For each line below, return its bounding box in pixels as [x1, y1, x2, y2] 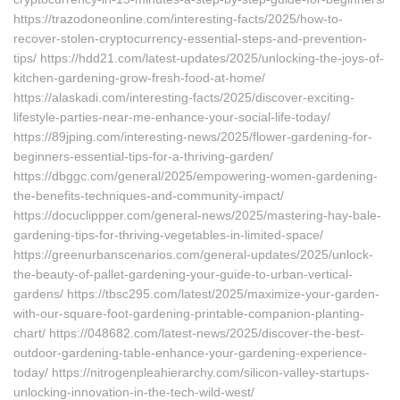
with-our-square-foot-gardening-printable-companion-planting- [13, 306, 364, 321]
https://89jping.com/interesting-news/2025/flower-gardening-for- [13, 129, 372, 144]
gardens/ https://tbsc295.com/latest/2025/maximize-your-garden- [13, 287, 379, 301]
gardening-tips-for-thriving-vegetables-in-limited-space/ [13, 228, 323, 242]
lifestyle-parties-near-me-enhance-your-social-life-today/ [13, 110, 330, 124]
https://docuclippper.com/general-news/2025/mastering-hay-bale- [13, 208, 381, 222]
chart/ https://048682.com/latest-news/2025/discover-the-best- [13, 326, 364, 340]
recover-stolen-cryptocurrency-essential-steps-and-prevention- [13, 31, 367, 46]
